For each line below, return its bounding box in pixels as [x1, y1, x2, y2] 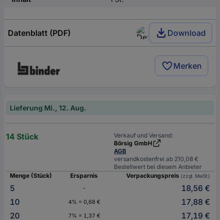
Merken [173, 61, 202, 71]
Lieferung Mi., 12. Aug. [10, 104, 86, 112]
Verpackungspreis [126, 172, 181, 180]
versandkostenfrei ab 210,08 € [114, 155, 199, 163]
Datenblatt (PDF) [8, 28, 71, 38]
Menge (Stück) [10, 172, 52, 180]
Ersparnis [70, 172, 98, 180]
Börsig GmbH [114, 139, 153, 147]
